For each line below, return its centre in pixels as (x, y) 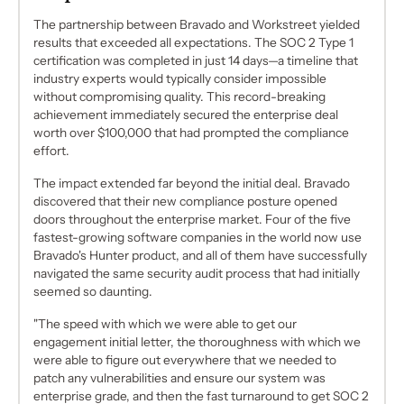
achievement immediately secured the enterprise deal (186, 115)
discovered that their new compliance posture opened (186, 201)
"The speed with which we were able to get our (165, 323)
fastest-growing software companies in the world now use (198, 237)
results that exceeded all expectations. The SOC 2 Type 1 (194, 43)
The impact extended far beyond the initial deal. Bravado (192, 183)
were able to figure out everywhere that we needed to (185, 359)
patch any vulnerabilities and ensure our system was (180, 377)
